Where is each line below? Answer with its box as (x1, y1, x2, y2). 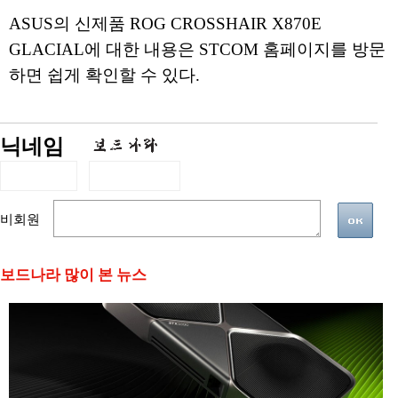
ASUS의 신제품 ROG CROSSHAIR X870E (9, 14, 322, 33)
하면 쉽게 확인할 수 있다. (9, 66, 200, 84)
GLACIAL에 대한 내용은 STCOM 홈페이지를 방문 (9, 40, 386, 59)
